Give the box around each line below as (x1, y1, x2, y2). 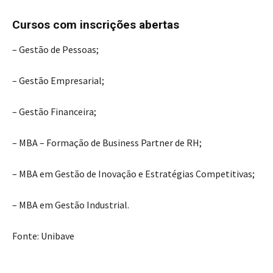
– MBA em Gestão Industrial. (12, 198, 129, 211)
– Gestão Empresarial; (12, 74, 104, 87)
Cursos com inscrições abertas (12, 17, 179, 32)
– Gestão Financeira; (12, 105, 96, 118)
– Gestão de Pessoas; (12, 43, 99, 55)
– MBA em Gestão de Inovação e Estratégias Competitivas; (12, 167, 255, 180)
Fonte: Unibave (12, 229, 74, 242)
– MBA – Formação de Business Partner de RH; (12, 136, 202, 149)
